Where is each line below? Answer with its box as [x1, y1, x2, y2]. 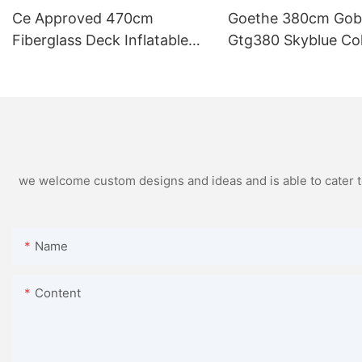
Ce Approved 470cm [12, 9, 154, 27]
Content [35, 284, 81, 301]
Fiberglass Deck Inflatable [12, 31, 188, 48]
